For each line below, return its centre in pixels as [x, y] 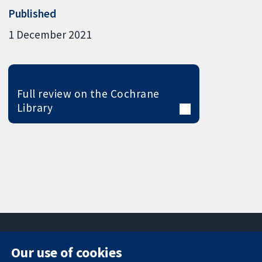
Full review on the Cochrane [88, 94]
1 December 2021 [50, 34]
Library [35, 108]
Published [32, 13]
